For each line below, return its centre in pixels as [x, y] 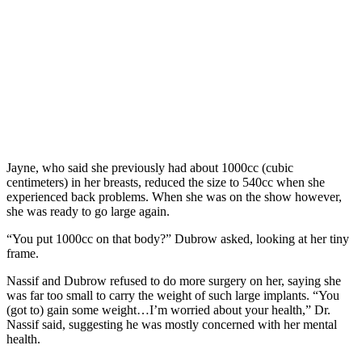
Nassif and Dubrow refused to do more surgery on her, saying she [174, 280]
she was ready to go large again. [88, 211]
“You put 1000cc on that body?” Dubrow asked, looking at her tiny [178, 238]
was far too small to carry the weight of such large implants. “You [173, 295]
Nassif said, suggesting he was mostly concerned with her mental [172, 324]
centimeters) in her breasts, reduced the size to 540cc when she [166, 182]
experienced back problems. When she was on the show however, [174, 196]
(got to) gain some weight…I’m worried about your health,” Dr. [168, 309]
